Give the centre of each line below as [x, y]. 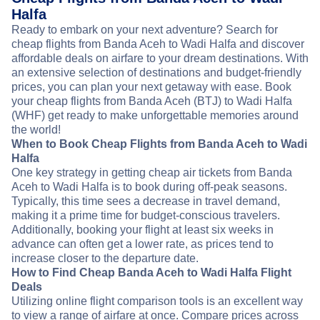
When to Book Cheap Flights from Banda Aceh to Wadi [159, 144]
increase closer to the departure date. [105, 259]
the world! [36, 130]
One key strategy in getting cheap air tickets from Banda [152, 173]
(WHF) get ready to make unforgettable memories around [155, 116]
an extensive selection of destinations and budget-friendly [156, 73]
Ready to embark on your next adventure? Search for [145, 30]
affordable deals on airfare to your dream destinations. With [160, 59]
